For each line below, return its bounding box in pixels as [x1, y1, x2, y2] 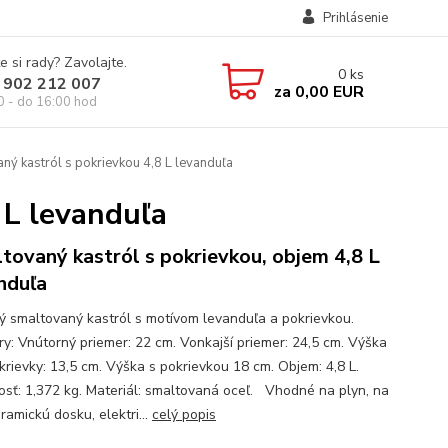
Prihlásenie [322, 9, 388, 27]
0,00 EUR [290, 80, 364, 103]
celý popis [151, 405, 216, 424]
